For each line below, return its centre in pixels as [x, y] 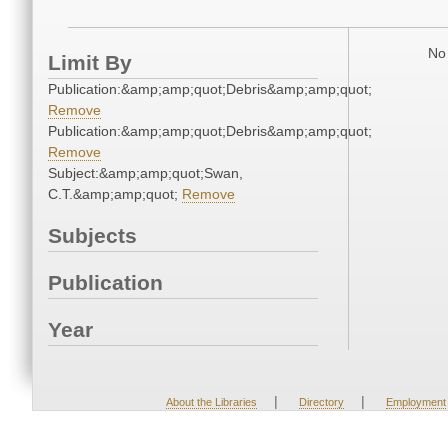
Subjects [92, 236]
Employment [415, 402]
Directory [321, 402]
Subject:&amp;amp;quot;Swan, [145, 173]
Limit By [90, 63]
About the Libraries [211, 402]
